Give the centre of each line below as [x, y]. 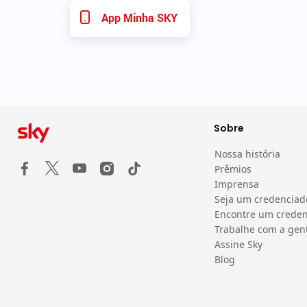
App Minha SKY [139, 17]
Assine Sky [238, 245]
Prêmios [233, 169]
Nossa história [247, 154]
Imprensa [237, 184]
